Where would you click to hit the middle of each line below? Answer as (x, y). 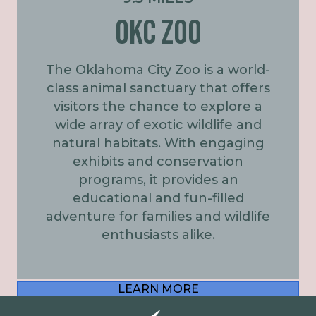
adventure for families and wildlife (158, 216)
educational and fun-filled (158, 198)
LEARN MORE (158, 288)
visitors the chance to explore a (158, 106)
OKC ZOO (158, 33)
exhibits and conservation (158, 161)
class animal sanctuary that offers (158, 88)
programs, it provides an (158, 180)
